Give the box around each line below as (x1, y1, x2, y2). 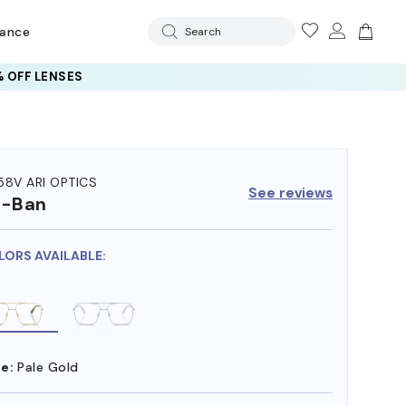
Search (184, 24, 221, 39)
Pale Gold (17, 358, 79, 375)
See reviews (248, 183, 333, 202)
